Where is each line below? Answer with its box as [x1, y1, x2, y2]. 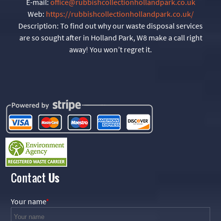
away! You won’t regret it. [69, 44, 152, 54]
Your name [10, 196, 46, 206]
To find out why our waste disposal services [60, 20, 203, 31]
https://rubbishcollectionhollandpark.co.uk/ [45, 8, 194, 19]
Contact [10, 169, 48, 185]
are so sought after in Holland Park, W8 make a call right [19, 32, 202, 42]
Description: [18, 20, 60, 31]
